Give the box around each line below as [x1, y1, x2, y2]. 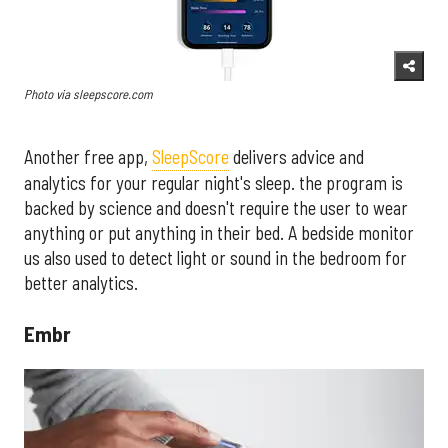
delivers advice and [229, 146, 364, 169]
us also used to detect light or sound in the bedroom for [24, 247, 407, 270]
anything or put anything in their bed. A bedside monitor [24, 222, 414, 245]
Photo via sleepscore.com [24, 86, 152, 103]
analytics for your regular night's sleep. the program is [24, 172, 403, 195]
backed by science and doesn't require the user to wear [24, 197, 408, 220]
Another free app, [24, 146, 152, 169]
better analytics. [24, 272, 138, 295]
